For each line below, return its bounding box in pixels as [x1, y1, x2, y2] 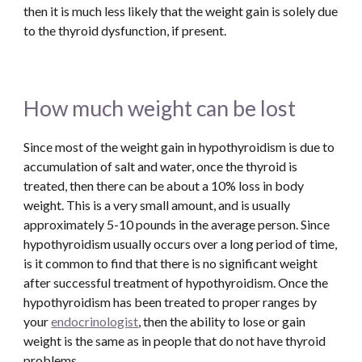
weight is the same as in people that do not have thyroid [23, 333, 326, 348]
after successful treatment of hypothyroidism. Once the [23, 275, 329, 290]
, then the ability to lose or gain [138, 314, 306, 329]
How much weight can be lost [23, 95, 297, 121]
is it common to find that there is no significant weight [23, 255, 318, 271]
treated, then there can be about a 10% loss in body [23, 178, 305, 193]
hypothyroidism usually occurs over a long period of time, [23, 236, 338, 251]
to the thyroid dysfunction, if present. [23, 23, 229, 38]
